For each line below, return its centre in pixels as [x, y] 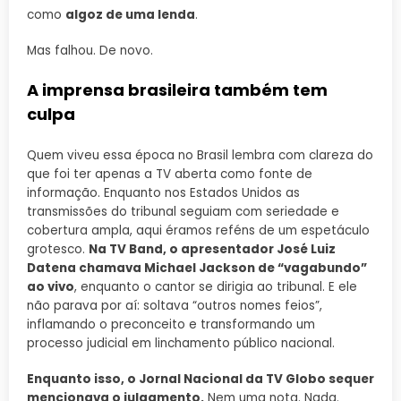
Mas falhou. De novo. [90, 51]
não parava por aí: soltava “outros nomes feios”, [175, 306]
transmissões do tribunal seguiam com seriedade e [183, 212]
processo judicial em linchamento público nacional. [181, 343]
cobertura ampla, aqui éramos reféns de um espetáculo [198, 230]
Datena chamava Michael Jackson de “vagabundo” [197, 268]
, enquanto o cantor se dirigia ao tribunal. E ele [216, 287]
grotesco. [58, 249]
